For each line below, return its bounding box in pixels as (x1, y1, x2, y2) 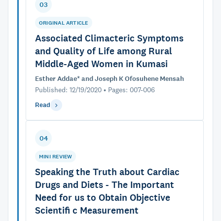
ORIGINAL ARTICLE (39, 19, 88, 26)
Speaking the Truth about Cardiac (35, 166, 180, 178)
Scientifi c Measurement (35, 204, 139, 217)
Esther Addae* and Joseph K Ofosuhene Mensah (35, 74, 184, 83)
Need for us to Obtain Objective (35, 191, 170, 204)
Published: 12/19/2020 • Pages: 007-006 (35, 85, 155, 94)
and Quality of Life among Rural (35, 45, 172, 57)
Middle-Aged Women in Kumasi (35, 58, 168, 70)
